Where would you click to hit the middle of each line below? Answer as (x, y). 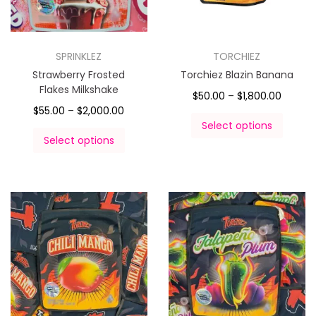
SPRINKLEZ (79, 56)
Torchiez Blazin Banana (237, 74)
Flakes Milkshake (79, 89)
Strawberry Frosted (79, 74)
